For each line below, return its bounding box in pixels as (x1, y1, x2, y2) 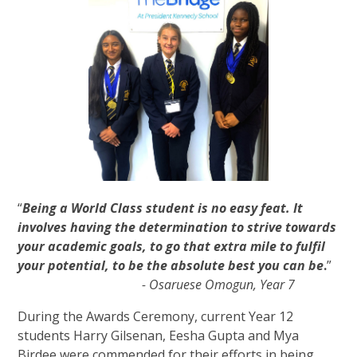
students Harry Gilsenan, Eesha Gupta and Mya (18, 326, 300, 344)
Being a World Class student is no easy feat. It (22, 198, 304, 217)
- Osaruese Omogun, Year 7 (142, 275, 296, 293)
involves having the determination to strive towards (18, 218, 337, 236)
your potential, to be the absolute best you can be (18, 256, 324, 274)
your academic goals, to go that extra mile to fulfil (18, 237, 326, 255)
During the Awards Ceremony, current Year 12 (18, 307, 294, 325)
